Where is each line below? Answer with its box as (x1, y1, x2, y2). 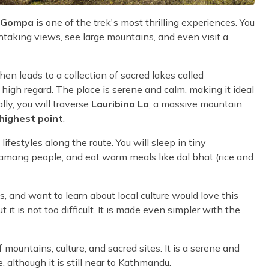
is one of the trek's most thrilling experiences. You (34, 16, 255, 28)
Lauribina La (91, 97, 149, 110)
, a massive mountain (149, 97, 242, 110)
